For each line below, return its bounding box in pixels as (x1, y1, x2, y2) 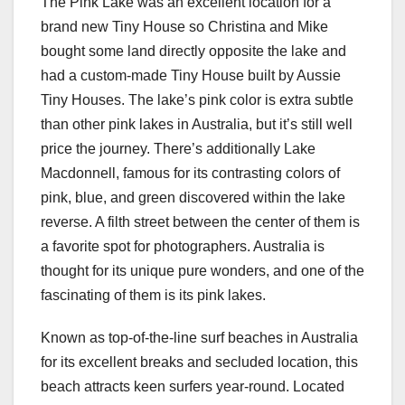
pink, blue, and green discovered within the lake (41, 190, 345, 206)
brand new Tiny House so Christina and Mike (41, 19, 328, 35)
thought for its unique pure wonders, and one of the (41, 263, 364, 279)
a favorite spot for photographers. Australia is (41, 239, 325, 255)
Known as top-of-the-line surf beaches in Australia (41, 330, 358, 346)
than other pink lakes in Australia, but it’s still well (41, 117, 353, 133)
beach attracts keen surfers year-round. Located (41, 379, 344, 395)
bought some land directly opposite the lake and (41, 43, 346, 60)
